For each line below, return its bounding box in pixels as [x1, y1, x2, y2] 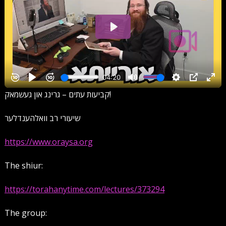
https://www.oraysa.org [4, 136, 93, 147]
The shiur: [4, 159, 43, 171]
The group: [4, 207, 47, 218]
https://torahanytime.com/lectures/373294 [4, 183, 164, 195]
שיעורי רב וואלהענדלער [4, 112, 80, 124]
